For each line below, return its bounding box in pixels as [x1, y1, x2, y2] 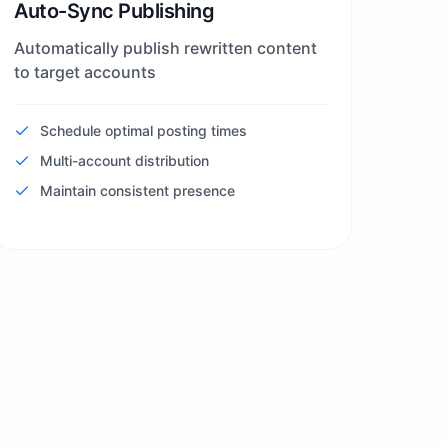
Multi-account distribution [40, 152, 210, 169]
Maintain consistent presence [40, 182, 236, 199]
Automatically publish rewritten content [14, 38, 318, 58]
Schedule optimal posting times [40, 122, 248, 139]
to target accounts [14, 62, 157, 82]
